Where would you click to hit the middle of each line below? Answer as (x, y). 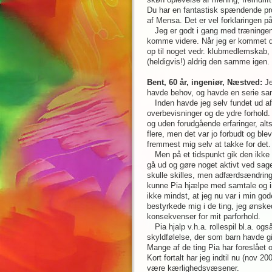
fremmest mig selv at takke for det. (209, 144)
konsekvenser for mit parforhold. (204, 216)
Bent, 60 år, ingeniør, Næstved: (205, 82)
